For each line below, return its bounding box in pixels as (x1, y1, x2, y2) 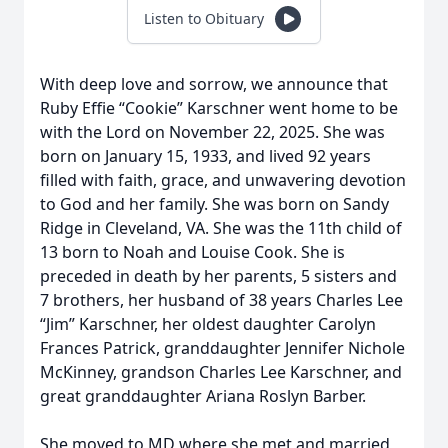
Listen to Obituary (144, 9, 264, 28)
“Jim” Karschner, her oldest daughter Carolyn (40, 313, 376, 335)
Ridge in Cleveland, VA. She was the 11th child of (40, 217, 402, 239)
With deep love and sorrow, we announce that (40, 73, 388, 95)
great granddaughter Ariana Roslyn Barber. (40, 385, 366, 407)
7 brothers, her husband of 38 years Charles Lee (40, 289, 403, 311)
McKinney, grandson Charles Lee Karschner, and (40, 361, 402, 383)
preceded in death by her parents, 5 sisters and (40, 265, 397, 287)
